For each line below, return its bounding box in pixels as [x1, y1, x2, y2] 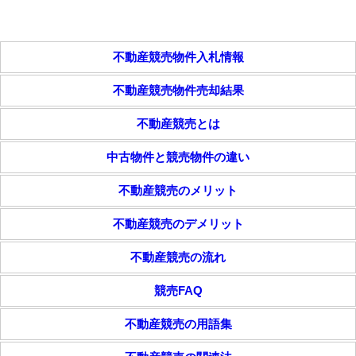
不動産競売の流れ [130, 250, 226, 264]
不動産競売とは [136, 117, 220, 130]
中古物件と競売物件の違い [106, 150, 250, 164]
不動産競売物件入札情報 [112, 50, 244, 64]
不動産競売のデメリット [112, 217, 244, 230]
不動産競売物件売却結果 [112, 83, 244, 97]
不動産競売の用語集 [124, 317, 232, 331]
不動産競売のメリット [118, 184, 238, 197]
